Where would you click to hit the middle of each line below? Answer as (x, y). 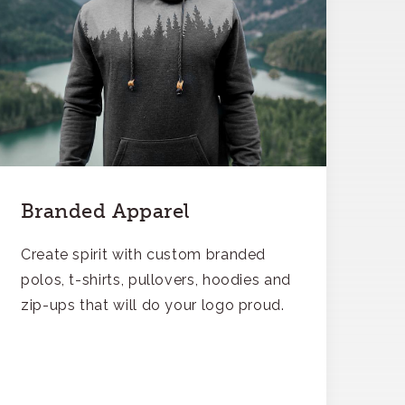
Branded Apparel (105, 211)
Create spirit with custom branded (144, 254)
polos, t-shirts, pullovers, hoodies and (156, 280)
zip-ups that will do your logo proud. (153, 305)
